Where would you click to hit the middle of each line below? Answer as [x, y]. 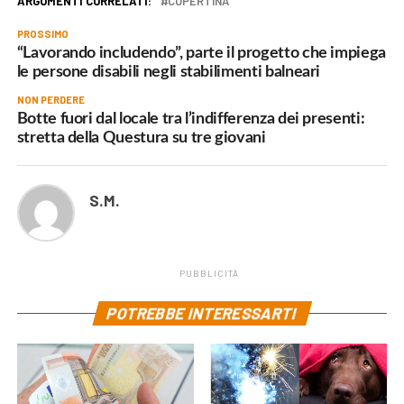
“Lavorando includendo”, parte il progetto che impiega [202, 53]
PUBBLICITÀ [209, 274]
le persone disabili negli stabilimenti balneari [169, 72]
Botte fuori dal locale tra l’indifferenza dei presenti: [191, 119]
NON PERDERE [50, 100]
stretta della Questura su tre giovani [141, 138]
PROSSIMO [42, 34]
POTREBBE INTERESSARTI [202, 313]
